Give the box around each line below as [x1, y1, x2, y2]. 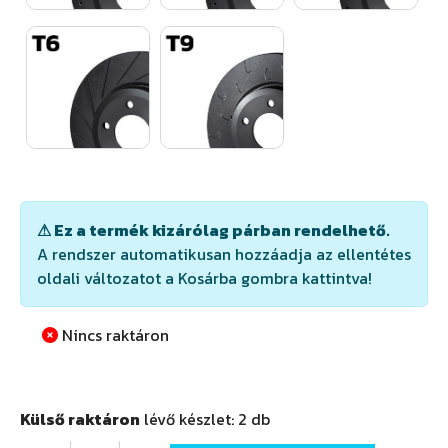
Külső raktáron [20, 407, 140, 431]
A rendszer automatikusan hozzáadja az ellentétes [37, 242, 411, 266]
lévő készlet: [140, 407, 238, 431]
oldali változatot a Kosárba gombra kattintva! [37, 266, 372, 290]
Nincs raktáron [58, 323, 169, 347]
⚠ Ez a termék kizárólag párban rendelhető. [37, 218, 390, 242]
